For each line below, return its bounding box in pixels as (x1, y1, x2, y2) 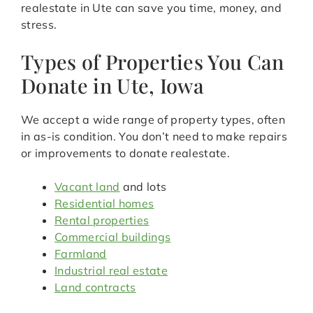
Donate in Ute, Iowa (21, 72, 205, 99)
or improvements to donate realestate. (21, 146, 230, 161)
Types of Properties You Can (21, 48, 284, 75)
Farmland (54, 247, 107, 261)
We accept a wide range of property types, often (21, 112, 286, 127)
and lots (119, 180, 167, 194)
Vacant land (54, 180, 120, 194)
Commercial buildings (54, 230, 171, 245)
